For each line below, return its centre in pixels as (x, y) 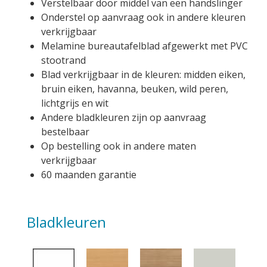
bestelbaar (65, 132)
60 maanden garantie (89, 175)
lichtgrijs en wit (75, 103)
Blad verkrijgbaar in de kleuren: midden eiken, (143, 74)
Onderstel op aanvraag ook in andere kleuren (143, 17)
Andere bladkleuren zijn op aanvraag (124, 117)
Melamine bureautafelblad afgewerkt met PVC (145, 46)
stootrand (63, 60)
